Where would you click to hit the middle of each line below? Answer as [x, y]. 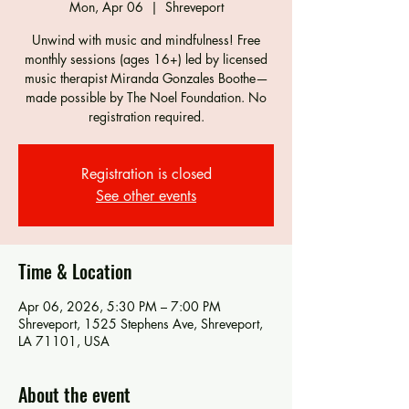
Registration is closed [146, 174]
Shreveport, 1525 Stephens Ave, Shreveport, [141, 324]
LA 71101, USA [64, 341]
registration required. [146, 116]
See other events [146, 196]
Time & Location [75, 271]
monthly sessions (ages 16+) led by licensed [146, 59]
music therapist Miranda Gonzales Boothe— [146, 78]
